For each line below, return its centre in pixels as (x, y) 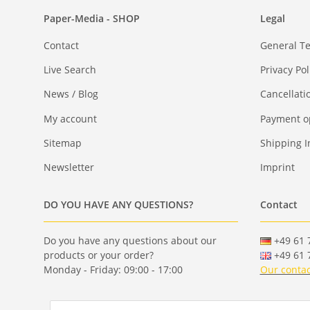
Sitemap (63, 143)
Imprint (277, 167)
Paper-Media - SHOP (92, 19)
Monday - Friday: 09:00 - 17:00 (113, 269)
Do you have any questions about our (130, 240)
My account (70, 118)
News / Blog (71, 94)
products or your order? (99, 255)
